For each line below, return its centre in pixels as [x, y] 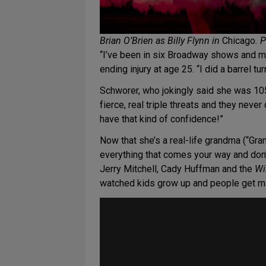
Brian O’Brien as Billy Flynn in [161, 41]
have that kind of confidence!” [161, 119]
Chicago [239, 41]
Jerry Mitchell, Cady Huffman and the [177, 169]
